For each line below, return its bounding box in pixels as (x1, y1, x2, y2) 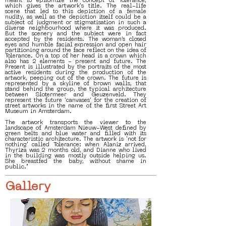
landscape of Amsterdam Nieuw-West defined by (5, 126, 146, 131)
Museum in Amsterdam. (5, 109, 72, 115)
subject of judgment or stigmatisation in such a (5, 20, 146, 26)
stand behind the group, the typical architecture (5, 87, 146, 92)
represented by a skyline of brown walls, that (5, 81, 146, 87)
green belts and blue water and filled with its (5, 131, 146, 137)
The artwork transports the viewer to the (5, 120, 146, 126)
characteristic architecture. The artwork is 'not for (5, 137, 146, 142)
